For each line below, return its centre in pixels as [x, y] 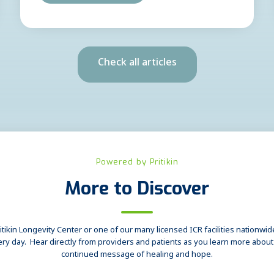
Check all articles [137, 64]
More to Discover [137, 188]
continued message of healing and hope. [137, 256]
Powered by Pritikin [137, 161]
